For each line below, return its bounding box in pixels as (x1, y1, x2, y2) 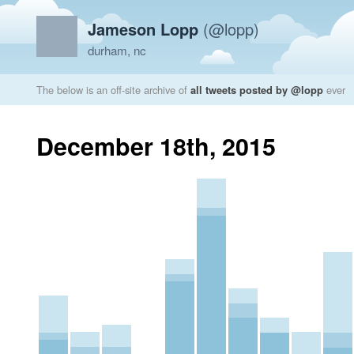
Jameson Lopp (88, 17, 198, 40)
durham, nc (88, 42, 146, 58)
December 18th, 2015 (36, 129, 276, 163)
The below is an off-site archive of (36, 82, 190, 97)
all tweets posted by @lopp (190, 82, 323, 97)
